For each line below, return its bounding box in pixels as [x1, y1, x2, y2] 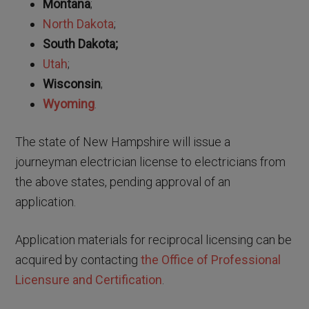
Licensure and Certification [15, 272, 163, 287]
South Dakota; [43, 37, 119, 51]
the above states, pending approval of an [15, 175, 231, 189]
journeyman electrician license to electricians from [15, 154, 286, 169]
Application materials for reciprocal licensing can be [15, 232, 292, 247]
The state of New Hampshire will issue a [15, 134, 231, 149]
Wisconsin [43, 77, 101, 91]
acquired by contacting [15, 252, 141, 267]
